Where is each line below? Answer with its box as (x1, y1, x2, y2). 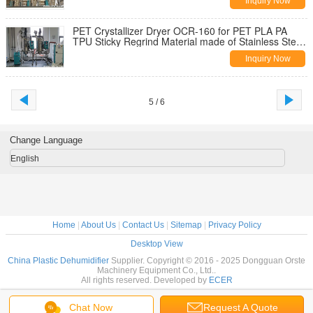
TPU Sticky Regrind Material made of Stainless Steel (73, 34, 304, 48)
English (10, 154, 39, 163)
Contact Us (122, 220, 164, 230)
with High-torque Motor (73, 45, 174, 59)
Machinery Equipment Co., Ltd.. (97, 265, 216, 275)
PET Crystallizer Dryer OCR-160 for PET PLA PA (73, 24, 287, 38)
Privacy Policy (208, 220, 261, 230)
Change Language (9, 135, 82, 145)
